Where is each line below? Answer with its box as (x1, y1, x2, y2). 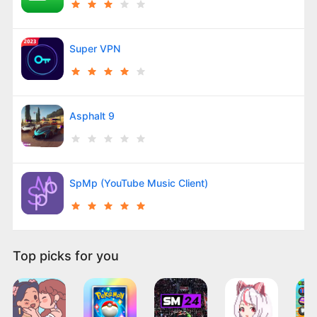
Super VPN (69, 42, 120, 54)
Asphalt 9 (69, 109, 115, 122)
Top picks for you (12, 248, 119, 263)
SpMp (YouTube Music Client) (69, 176, 208, 189)
